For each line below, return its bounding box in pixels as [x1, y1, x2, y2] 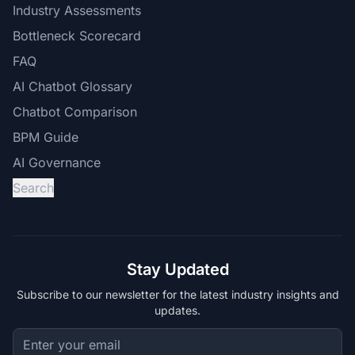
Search [13, 180, 54, 196]
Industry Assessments [13, 2, 141, 18]
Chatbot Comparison [13, 104, 137, 120]
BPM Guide [13, 129, 78, 145]
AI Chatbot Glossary [13, 78, 132, 94]
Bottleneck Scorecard [13, 28, 141, 44]
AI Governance [13, 155, 101, 170]
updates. [155, 303, 200, 317]
